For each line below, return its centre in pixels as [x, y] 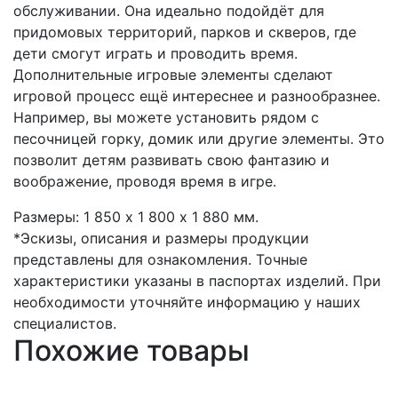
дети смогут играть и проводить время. [155, 53]
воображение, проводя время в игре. [145, 181]
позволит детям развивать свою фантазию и [171, 160]
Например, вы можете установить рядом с [166, 117]
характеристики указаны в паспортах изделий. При [197, 281]
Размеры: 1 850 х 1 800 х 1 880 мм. [136, 217]
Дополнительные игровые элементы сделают [173, 75]
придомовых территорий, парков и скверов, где [185, 32]
